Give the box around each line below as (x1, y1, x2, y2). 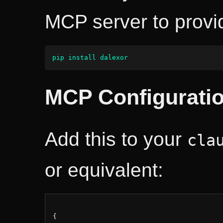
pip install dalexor (52, 54, 128, 62)
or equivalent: (45, 159, 163, 181)
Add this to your (45, 128, 187, 150)
